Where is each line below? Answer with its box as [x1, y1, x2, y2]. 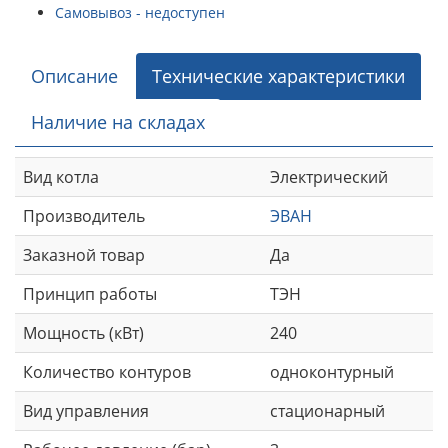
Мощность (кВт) [23, 321, 144, 344]
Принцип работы [23, 282, 157, 305]
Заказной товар [23, 243, 145, 266]
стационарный [270, 399, 385, 422]
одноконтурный [270, 360, 394, 383]
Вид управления [23, 399, 149, 422]
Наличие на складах [31, 109, 205, 134]
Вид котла [23, 165, 99, 188]
